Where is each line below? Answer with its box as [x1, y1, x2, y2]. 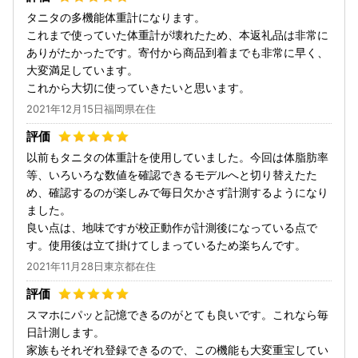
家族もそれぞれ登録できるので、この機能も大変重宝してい [26, 342, 328, 356]
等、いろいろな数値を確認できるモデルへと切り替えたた [26, 167, 317, 181]
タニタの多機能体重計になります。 [26, 10, 205, 24]
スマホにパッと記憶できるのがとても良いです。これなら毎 [26, 307, 328, 321]
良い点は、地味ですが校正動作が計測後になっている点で [26, 220, 317, 234]
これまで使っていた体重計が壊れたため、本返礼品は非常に [26, 27, 328, 42]
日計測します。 [26, 324, 105, 339]
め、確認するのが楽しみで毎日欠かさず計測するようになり [26, 185, 328, 199]
